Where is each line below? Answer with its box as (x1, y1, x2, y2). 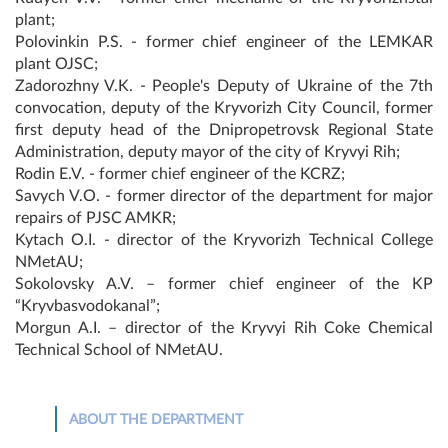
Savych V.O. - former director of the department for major (15, 187, 433, 204)
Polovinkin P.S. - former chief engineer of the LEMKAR (15, 33, 433, 50)
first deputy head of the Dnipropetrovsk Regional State (15, 121, 433, 138)
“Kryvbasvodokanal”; (15, 297, 160, 314)
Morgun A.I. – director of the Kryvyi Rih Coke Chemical (15, 319, 433, 336)
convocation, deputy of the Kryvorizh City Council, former (15, 99, 433, 116)
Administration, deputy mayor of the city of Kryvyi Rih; (15, 143, 400, 160)
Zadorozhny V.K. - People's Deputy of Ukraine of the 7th (15, 77, 433, 94)
